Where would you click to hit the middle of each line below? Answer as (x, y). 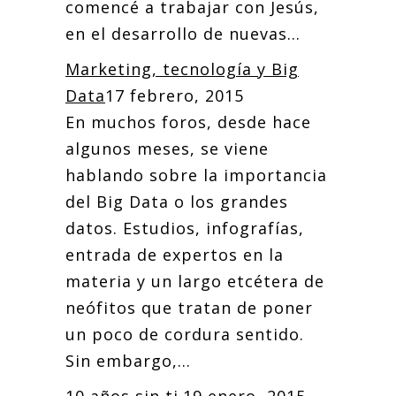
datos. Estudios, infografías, (185, 228)
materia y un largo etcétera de (195, 281)
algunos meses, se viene (167, 148)
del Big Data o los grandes (177, 202)
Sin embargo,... (128, 361)
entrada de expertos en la (175, 255)
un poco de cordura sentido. (185, 334)
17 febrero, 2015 (175, 95)
